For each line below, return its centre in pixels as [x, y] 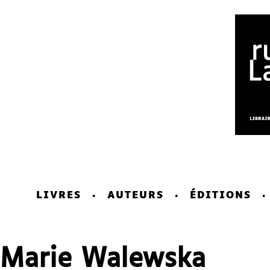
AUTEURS [136, 196]
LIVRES [59, 196]
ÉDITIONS [221, 196]
